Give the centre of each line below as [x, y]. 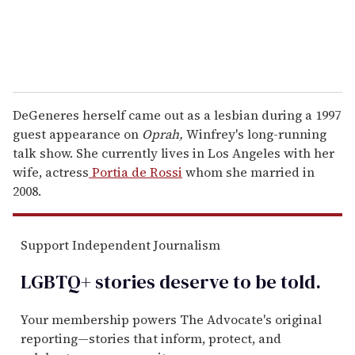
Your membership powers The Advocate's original [171, 319]
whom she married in [248, 172]
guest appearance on [77, 134]
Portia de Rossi [136, 172]
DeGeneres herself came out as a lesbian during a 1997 [177, 115]
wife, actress [51, 172]
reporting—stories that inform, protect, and [151, 338]
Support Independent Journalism [120, 244]
